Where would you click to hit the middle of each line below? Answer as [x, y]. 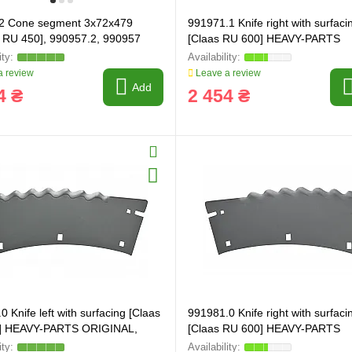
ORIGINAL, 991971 [236, 54]
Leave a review [227, 73]
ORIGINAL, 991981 [236, 344]
